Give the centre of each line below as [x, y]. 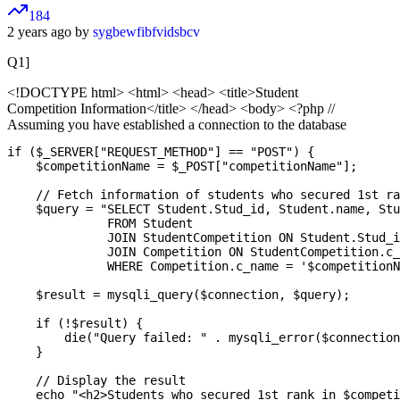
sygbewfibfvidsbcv [146, 32]
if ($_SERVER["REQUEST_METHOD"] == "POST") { [161, 152]
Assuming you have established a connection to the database [177, 125]
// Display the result [96, 381]
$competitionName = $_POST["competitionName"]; [182, 167]
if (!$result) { [75, 324]
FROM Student [100, 224]
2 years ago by [50, 32]
